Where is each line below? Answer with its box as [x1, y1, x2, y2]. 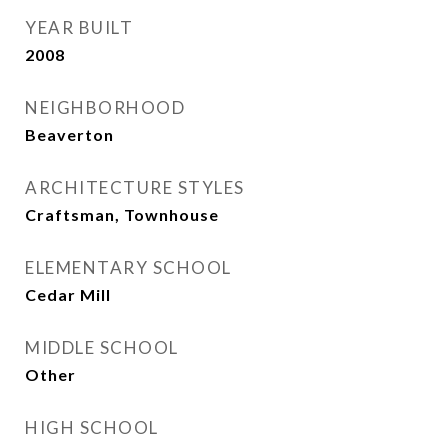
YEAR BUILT [25, 17, 133, 38]
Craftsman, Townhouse [25, 205, 219, 224]
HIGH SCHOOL [25, 417, 159, 438]
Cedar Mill [25, 285, 111, 304]
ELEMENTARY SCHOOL [25, 257, 232, 278]
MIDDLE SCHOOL [25, 337, 179, 358]
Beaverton [25, 125, 114, 144]
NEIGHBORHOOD [25, 97, 185, 118]
